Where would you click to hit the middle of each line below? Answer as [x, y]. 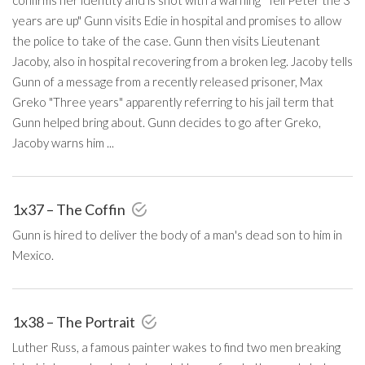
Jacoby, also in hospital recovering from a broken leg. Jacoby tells [182, 61]
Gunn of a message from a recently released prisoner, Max [167, 81]
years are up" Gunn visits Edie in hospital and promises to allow [177, 20]
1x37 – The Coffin [70, 209]
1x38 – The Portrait [75, 321]
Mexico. [33, 255]
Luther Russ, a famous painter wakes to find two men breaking [176, 347]
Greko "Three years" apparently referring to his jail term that [173, 101]
